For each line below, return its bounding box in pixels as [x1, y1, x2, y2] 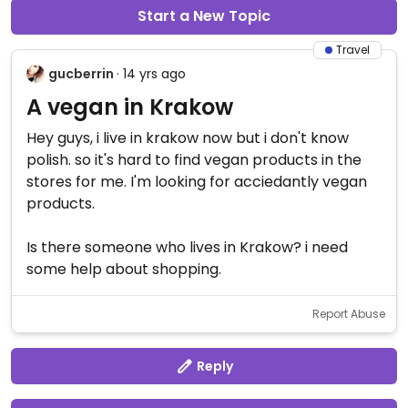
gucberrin [48, 65, 114, 83]
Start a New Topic [138, 5, 270, 26]
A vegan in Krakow [26, 92, 233, 122]
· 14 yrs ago [117, 65, 186, 83]
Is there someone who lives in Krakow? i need [26, 237, 348, 258]
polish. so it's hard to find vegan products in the [26, 149, 362, 170]
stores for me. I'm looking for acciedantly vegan [26, 171, 367, 192]
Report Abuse [312, 306, 385, 321]
